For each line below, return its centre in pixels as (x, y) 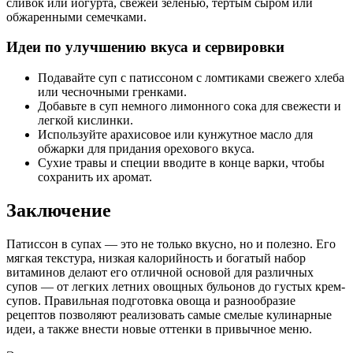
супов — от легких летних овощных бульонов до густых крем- (176, 286)
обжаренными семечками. (76, 17)
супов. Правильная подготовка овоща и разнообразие (151, 300)
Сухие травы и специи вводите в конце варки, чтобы (181, 163)
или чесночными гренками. (112, 92)
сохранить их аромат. (95, 177)
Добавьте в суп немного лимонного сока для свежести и (190, 106)
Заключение (59, 210)
